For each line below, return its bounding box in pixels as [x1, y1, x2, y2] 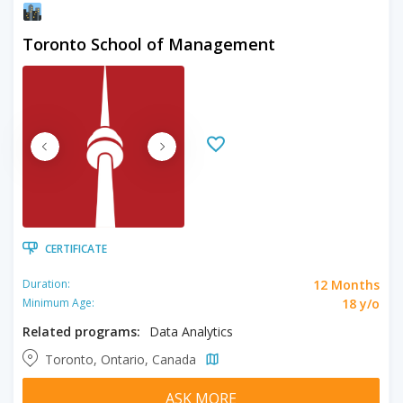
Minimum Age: [22, 295, 94, 310]
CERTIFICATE [45, 240, 107, 256]
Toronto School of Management [22, 32, 275, 55]
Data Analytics [149, 322, 233, 340]
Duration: [22, 276, 70, 291]
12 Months [313, 275, 380, 293]
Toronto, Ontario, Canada [45, 350, 200, 368]
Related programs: [22, 322, 140, 340]
